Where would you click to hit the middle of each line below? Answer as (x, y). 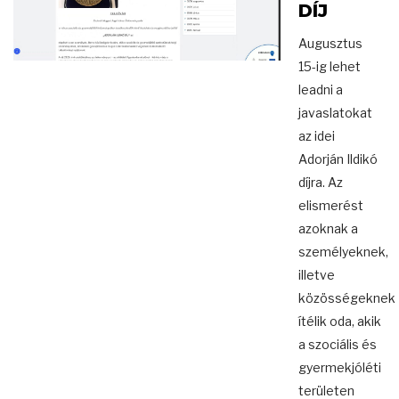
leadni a (321, 90)
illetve (317, 275)
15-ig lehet (330, 67)
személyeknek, (343, 252)
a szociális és (338, 345)
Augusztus (330, 44)
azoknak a (328, 229)
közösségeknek (347, 298)
